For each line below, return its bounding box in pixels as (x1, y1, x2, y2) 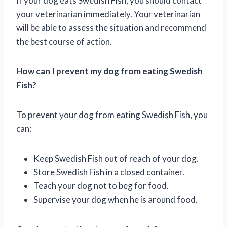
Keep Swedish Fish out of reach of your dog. (33, 153, 199, 164)
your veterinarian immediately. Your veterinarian (16, 8, 200, 19)
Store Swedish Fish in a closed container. (33, 166, 184, 177)
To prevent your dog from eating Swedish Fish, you (16, 109, 208, 120)
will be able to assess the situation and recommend (16, 22, 206, 33)
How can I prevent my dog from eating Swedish (16, 65, 203, 77)
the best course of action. (16, 35, 112, 47)
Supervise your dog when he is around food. (33, 194, 198, 205)
